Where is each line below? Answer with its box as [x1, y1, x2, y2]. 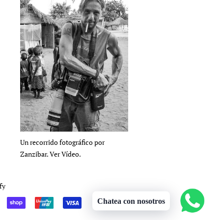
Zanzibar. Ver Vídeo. [20, 149, 81, 159]
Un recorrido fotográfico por [20, 137, 105, 147]
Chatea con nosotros [97, 196, 165, 205]
